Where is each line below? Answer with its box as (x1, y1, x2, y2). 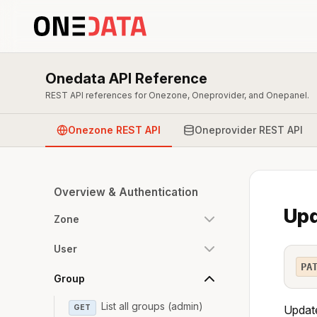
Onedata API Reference (45, 70, 207, 87)
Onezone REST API (68, 123, 161, 136)
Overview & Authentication (54, 185, 198, 199)
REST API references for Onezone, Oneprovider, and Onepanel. (45, 90, 309, 100)
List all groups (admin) (101, 300, 204, 312)
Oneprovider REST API (195, 123, 303, 136)
